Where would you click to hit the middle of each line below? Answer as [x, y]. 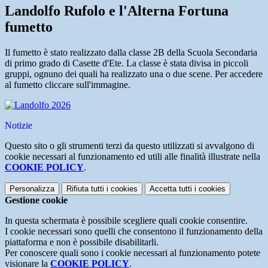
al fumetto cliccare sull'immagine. [68, 85]
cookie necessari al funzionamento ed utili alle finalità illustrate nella [133, 157]
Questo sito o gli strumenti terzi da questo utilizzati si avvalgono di [130, 146]
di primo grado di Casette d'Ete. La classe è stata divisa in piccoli [127, 63]
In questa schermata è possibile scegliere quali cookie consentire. [126, 221]
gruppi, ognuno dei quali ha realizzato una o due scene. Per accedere [134, 74]
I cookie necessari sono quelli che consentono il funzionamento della [134, 232]
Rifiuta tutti [85, 189]
